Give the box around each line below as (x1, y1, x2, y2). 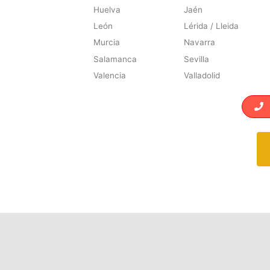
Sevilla (183, 54, 209, 64)
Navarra (183, 37, 215, 48)
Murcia (93, 37, 121, 48)
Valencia (93, 70, 127, 80)
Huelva (93, 4, 121, 14)
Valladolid (183, 70, 220, 80)
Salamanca (93, 54, 137, 64)
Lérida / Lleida (183, 20, 239, 31)
